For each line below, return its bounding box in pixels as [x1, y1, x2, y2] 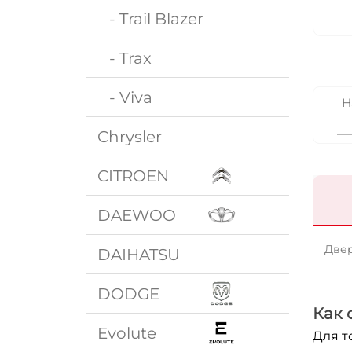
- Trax [97, 48, 152, 68]
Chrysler [97, 126, 163, 146]
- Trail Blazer [97, 9, 204, 28]
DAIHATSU [97, 244, 181, 264]
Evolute [97, 323, 157, 343]
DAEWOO [97, 205, 177, 225]
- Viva [97, 87, 153, 107]
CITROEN [97, 166, 170, 185]
